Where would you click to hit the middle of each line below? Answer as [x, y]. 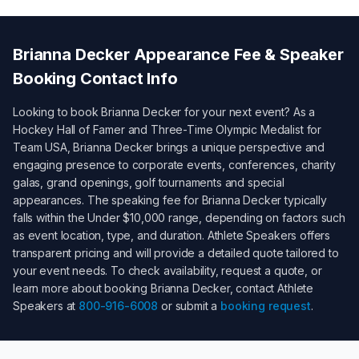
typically [304, 200]
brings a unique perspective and [239, 147]
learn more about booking [82, 288]
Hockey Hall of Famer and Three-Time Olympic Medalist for [167, 129]
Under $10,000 [127, 218]
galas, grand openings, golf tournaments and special [149, 182]
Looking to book [57, 112]
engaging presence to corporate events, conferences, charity [174, 165]
